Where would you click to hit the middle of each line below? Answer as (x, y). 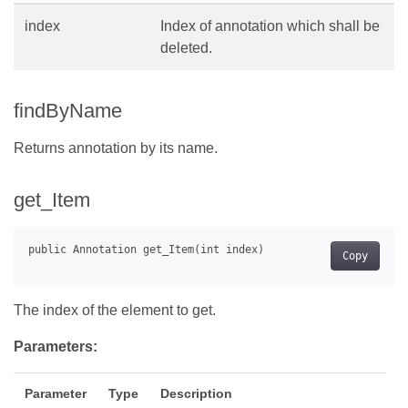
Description (196, 393)
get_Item (52, 199)
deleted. (186, 47)
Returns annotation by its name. (116, 148)
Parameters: (56, 346)
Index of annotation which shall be (270, 25)
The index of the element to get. (115, 310)
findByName (68, 110)
